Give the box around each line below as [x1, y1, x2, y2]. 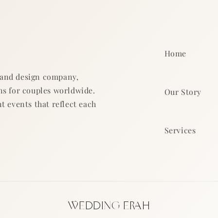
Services [164, 125, 196, 135]
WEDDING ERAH [68, 200, 150, 211]
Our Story [164, 87, 201, 97]
